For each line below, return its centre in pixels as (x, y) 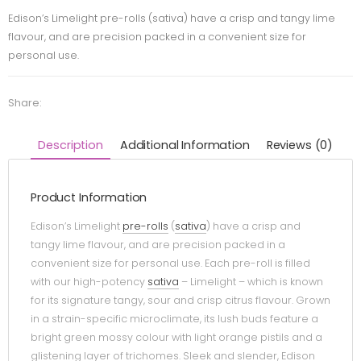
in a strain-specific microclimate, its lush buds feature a (174, 319)
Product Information (89, 198)
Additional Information (185, 145)
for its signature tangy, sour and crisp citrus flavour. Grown (180, 301)
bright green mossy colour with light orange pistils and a (176, 338)
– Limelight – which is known (251, 282)
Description (71, 145)
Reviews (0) (300, 145)
